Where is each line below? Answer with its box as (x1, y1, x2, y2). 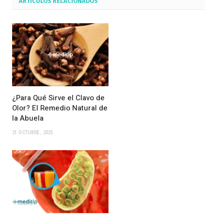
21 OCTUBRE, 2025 (12, 129, 53, 136)
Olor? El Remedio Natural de (12, 102, 108, 113)
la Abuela (12, 112, 44, 124)
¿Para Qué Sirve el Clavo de (12, 92, 105, 103)
